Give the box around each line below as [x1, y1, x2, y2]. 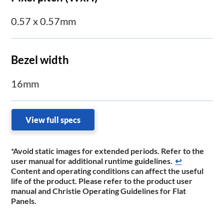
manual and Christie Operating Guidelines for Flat [11, 186, 186, 196]
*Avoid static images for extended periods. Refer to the [11, 146, 204, 156]
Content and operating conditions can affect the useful [11, 166, 204, 176]
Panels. [11, 196, 37, 206]
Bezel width [11, 53, 69, 67]
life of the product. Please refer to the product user [11, 176, 193, 186]
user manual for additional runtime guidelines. [11, 156, 173, 166]
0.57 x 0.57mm [11, 14, 76, 27]
